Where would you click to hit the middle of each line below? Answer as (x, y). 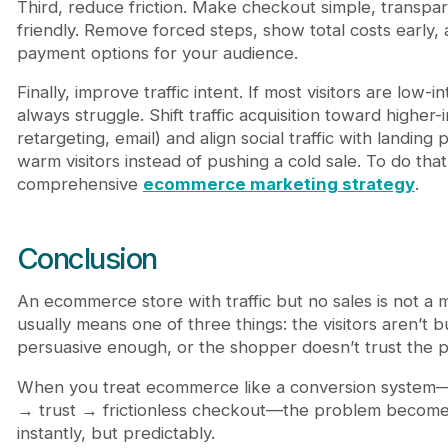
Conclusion (86, 258)
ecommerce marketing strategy (278, 184)
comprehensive (79, 184)
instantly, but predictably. (115, 433)
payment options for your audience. (157, 52)
